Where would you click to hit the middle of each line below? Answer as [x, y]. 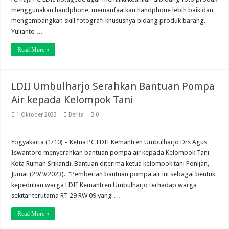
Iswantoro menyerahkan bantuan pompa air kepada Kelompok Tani [110, 153]
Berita [76, 115]
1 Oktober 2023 [37, 115]
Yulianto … [27, 31]
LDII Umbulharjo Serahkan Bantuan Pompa [113, 86]
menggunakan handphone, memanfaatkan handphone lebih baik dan [112, 10]
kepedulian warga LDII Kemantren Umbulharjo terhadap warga [104, 185]
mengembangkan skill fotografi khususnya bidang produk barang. [109, 21]
